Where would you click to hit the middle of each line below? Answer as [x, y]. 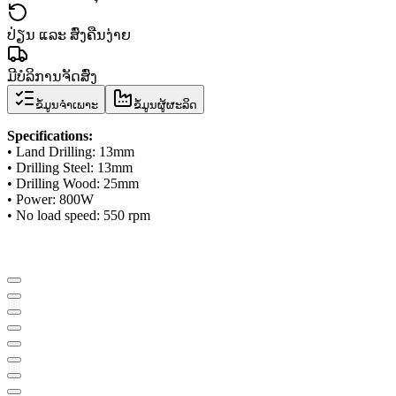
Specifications [48, 135]
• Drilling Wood [52, 183]
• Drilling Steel [49, 167]
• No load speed [52, 215]
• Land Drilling [49, 151]
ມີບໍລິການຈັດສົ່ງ [52, 76]
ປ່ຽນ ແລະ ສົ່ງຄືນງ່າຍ [69, 34]
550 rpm [127, 215]
